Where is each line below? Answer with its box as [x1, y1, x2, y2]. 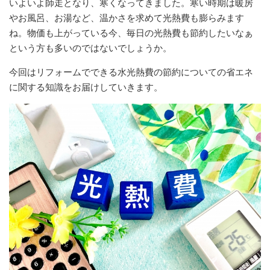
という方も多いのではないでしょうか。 [9, 42, 172, 53]
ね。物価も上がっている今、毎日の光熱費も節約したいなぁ [9, 27, 253, 38]
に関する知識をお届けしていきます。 [9, 81, 163, 92]
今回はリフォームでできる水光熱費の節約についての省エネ [9, 66, 253, 77]
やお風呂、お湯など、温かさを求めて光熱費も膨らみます [9, 12, 244, 23]
